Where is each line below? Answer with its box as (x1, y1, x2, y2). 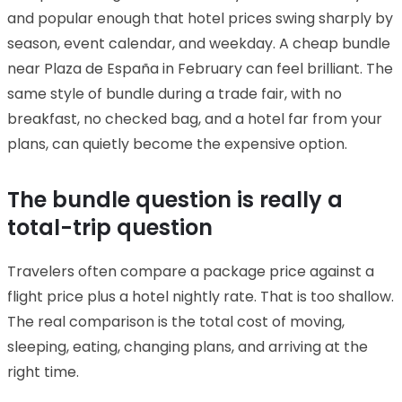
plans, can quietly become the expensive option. (7, 133, 347, 154)
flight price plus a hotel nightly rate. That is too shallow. (7, 285, 394, 307)
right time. (7, 361, 79, 382)
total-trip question (7, 212, 213, 242)
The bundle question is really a (7, 184, 343, 214)
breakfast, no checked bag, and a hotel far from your (7, 108, 382, 129)
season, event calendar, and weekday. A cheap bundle (7, 32, 390, 54)
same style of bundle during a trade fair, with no (7, 83, 342, 104)
